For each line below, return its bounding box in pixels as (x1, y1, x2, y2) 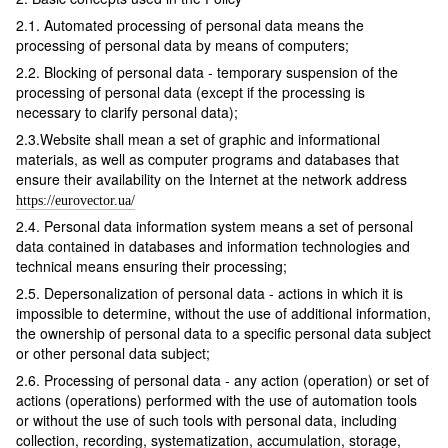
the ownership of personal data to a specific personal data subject (16, 323, 431, 344)
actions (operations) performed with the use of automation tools (16, 390, 417, 411)
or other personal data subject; (16, 343, 210, 364)
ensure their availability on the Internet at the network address (16, 169, 407, 190)
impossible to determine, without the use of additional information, (16, 303, 431, 324)
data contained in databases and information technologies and (16, 236, 410, 257)
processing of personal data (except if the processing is (16, 82, 365, 103)
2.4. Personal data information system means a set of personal (16, 216, 413, 237)
